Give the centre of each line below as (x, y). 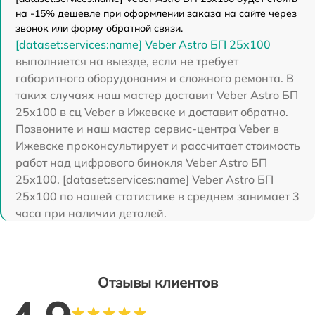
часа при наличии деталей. (91, 213)
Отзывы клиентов (157, 282)
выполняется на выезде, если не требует (127, 61)
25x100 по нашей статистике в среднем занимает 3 (157, 196)
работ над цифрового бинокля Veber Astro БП (141, 162)
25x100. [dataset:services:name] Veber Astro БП (144, 179)
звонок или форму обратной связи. (99, 28)
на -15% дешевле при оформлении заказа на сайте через (156, 13)
